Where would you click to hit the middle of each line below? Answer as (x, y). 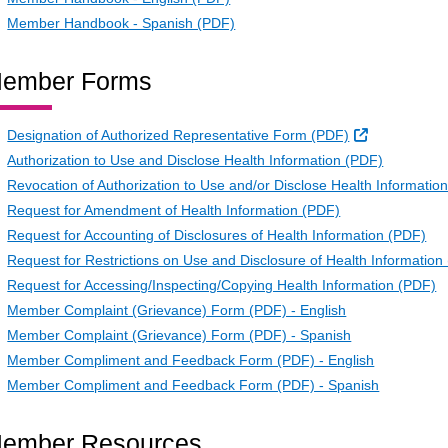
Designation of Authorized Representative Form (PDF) (178, 135)
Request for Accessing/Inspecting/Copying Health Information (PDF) (222, 285)
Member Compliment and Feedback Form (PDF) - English (191, 360)
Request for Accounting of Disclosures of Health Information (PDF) (217, 235)
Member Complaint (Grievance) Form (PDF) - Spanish (179, 335)
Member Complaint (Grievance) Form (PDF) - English (177, 310)
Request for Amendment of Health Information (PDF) (174, 210)
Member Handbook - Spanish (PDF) (121, 23)
